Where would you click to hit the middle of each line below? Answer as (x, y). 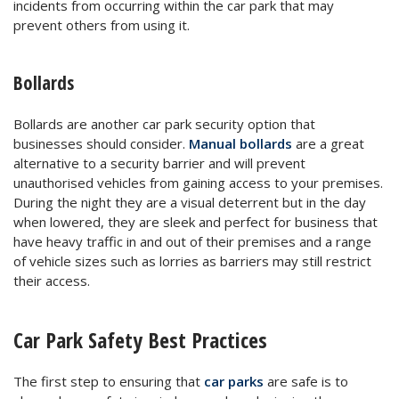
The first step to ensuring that (109, 381)
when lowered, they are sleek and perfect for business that (195, 221)
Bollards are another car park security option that (164, 123)
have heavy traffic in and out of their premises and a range (192, 241)
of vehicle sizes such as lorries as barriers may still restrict (192, 261)
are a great (328, 143)
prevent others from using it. (102, 24)
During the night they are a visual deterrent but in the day (190, 202)
